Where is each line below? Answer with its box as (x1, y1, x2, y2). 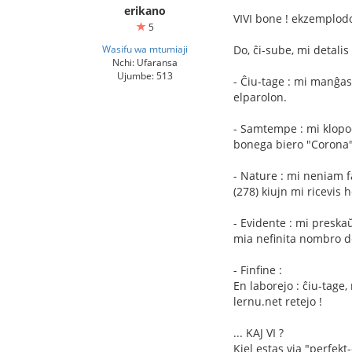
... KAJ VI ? (233, 325, 284, 340)
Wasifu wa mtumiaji (102, 42, 188, 55)
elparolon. (233, 90, 287, 104)
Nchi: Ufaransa (112, 56, 178, 68)
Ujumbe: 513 (117, 69, 173, 82)
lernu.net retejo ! (233, 294, 322, 309)
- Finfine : (233, 262, 282, 277)
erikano (124, 3, 166, 18)
